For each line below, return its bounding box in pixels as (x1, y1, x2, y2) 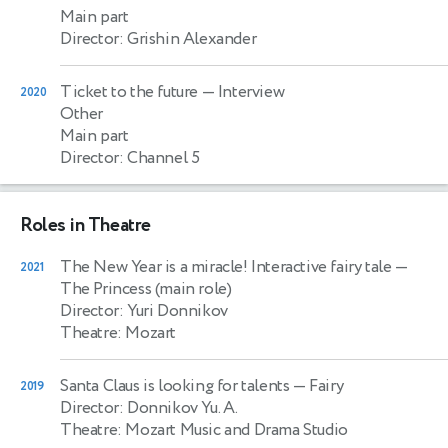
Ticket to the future (60, 79, 198, 104)
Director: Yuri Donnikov (60, 298, 228, 323)
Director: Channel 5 (60, 145, 200, 170)
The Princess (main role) (60, 276, 232, 301)
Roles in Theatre (20, 211, 151, 239)
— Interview (198, 79, 285, 104)
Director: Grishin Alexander (60, 26, 257, 51)
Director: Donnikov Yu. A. (60, 395, 238, 420)
